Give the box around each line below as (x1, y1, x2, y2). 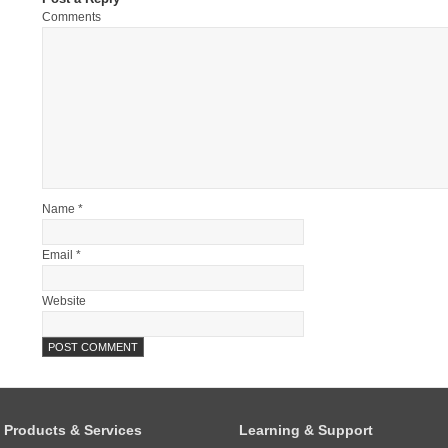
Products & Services (4, 421, 142, 438)
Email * (42, 248, 81, 263)
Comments (42, 10, 101, 25)
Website (42, 294, 86, 309)
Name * (42, 202, 83, 217)
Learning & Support (239, 421, 373, 438)
